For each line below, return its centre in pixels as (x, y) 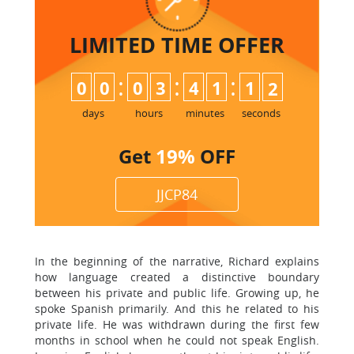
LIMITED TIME (144, 45)
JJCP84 (177, 194)
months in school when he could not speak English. (177, 340)
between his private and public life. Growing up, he (177, 293)
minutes (205, 113)
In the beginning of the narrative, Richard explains (177, 261)
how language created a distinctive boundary (177, 277)
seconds (261, 113)
